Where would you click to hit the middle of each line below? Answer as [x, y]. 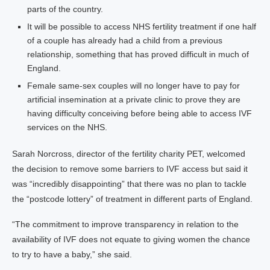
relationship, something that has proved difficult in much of [138, 54]
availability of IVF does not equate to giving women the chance [131, 239]
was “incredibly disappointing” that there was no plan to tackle [129, 184]
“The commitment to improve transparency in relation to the [125, 224]
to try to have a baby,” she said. [72, 254]
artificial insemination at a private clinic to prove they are [134, 99]
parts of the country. [65, 9]
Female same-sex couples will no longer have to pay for [133, 86]
